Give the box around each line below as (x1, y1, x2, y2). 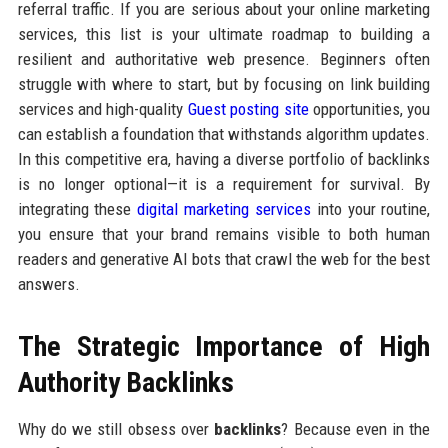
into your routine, (310, 199, 431, 220)
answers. (17, 274, 80, 295)
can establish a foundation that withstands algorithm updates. (17, 124, 431, 145)
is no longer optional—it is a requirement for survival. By (17, 174, 431, 195)
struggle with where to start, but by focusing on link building (17, 74, 431, 95)
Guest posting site (187, 99, 309, 120)
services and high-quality (17, 99, 188, 120)
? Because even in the (281, 419, 431, 440)
